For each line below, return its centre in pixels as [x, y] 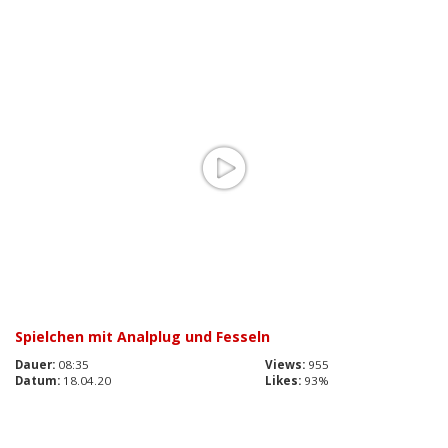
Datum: [37, 381]
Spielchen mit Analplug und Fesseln [142, 337]
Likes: [283, 381]
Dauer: [35, 365]
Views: [285, 365]
